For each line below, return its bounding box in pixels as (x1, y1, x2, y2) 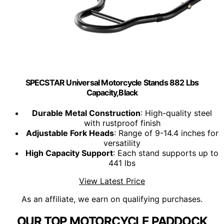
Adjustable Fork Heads (25, 128, 114, 138)
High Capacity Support (25, 148, 113, 158)
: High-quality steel (140, 108, 212, 118)
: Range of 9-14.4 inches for (113, 128, 218, 138)
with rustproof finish (83, 118, 160, 128)
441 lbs (108, 158, 135, 168)
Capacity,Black (86, 87, 138, 97)
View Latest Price (79, 176, 145, 186)
